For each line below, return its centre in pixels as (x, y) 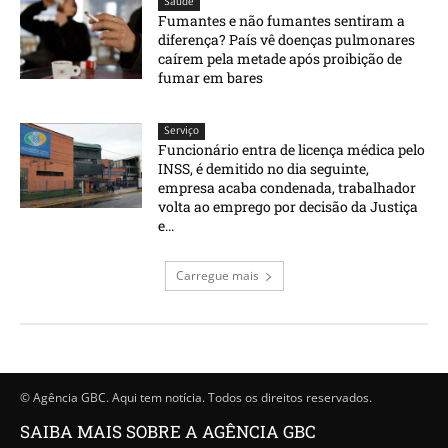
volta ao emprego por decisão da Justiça (288, 206)
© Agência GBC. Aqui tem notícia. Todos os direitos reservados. (196, 397)
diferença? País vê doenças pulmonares (287, 39)
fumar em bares (211, 77)
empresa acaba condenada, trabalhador (287, 187)
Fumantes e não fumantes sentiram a (282, 20)
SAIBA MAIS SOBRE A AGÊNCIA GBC (168, 431)
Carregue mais (217, 275)
